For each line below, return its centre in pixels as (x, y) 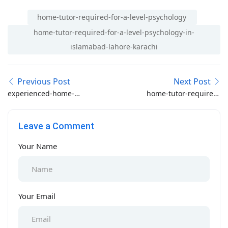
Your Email (37, 196)
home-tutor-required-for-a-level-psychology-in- (114, 33)
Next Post (192, 82)
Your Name (38, 146)
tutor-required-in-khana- (50, 105)
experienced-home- (41, 94)
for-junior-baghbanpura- (178, 105)
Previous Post (44, 82)
